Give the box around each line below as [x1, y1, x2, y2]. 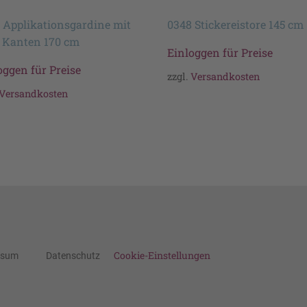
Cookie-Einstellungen [114, 248, 210, 262]
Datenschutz [46, 249, 100, 261]
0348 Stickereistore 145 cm [167, 16, 304, 32]
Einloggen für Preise [167, 45, 273, 60]
